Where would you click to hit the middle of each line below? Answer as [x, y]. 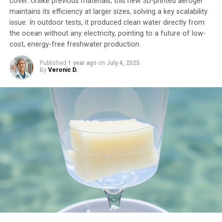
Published [53, 63]
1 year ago [82, 63]
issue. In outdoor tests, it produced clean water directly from [107, 23]
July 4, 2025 [123, 63]
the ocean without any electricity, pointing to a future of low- [107, 33]
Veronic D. [63, 70]
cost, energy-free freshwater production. [75, 44]
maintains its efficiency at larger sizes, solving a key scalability [108, 12]
